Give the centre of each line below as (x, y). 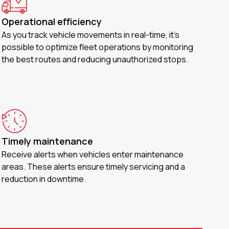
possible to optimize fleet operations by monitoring (97, 47)
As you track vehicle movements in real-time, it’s (90, 35)
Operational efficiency (52, 21)
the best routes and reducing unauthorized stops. (95, 59)
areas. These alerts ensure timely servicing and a (93, 167)
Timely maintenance (47, 141)
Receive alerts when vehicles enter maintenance (93, 154)
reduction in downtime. (44, 179)
